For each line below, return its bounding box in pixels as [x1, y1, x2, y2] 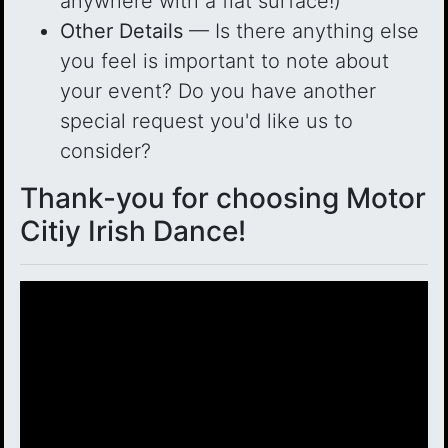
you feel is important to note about [60, 49, 389, 73]
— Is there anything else [183, 19, 419, 43]
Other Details [60, 19, 183, 43]
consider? [60, 139, 151, 163]
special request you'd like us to [60, 109, 353, 133]
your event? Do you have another [60, 79, 376, 103]
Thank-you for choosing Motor [20, 181, 426, 215]
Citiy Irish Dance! [20, 214, 246, 248]
